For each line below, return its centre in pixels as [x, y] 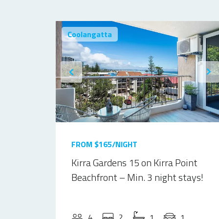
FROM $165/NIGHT [104, 144]
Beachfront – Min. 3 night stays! [137, 177]
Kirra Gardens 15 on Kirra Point [134, 163]
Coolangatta [90, 34]
